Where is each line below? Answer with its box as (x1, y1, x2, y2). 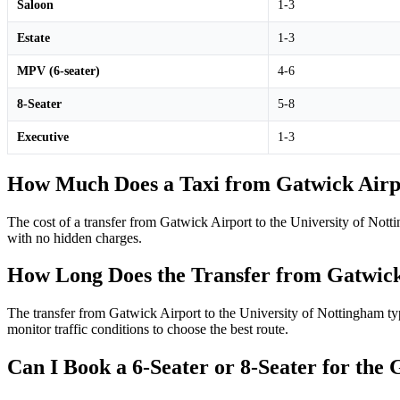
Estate (17, 30, 50, 45)
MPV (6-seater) (17, 63, 100, 78)
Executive (17, 129, 69, 144)
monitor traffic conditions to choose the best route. (7, 321, 288, 337)
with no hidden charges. (7, 229, 142, 246)
